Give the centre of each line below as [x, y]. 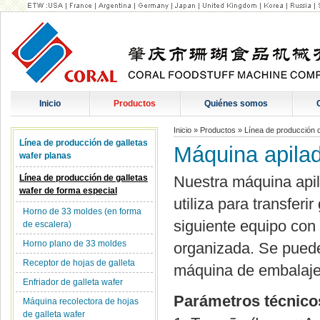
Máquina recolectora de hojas [81, 301]
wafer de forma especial [68, 191]
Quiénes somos [236, 104]
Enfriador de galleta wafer [74, 282]
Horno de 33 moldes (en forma [82, 211]
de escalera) [47, 224]
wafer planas [47, 156]
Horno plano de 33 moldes [75, 244]
